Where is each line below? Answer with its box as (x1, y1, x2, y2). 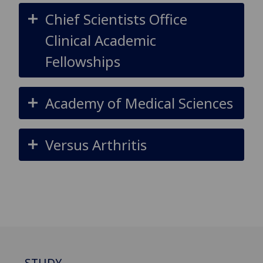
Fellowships (45, 51, 120, 71)
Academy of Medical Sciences (45, 93, 233, 113)
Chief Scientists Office (45, 9, 187, 29)
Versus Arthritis (45, 134, 147, 154)
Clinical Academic (45, 30, 156, 50)
